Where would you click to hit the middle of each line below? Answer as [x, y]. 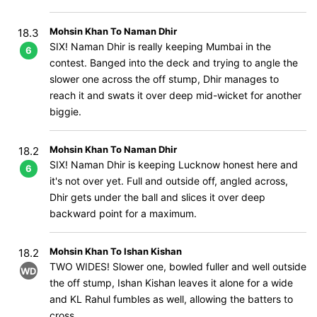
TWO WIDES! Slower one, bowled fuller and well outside [178, 266]
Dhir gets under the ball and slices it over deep [157, 197]
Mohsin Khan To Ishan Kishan [116, 251]
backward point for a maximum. [123, 213]
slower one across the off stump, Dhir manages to [164, 79]
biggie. [65, 111]
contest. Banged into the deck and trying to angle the [174, 63]
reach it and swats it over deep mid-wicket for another [175, 95]
